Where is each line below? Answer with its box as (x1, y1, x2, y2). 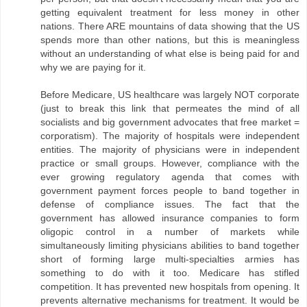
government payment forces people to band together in (40, 185, 299, 197)
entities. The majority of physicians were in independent (40, 144, 299, 156)
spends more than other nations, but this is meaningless (40, 34, 299, 46)
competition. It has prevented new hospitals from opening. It (40, 281, 299, 293)
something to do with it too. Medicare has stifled (40, 267, 299, 279)
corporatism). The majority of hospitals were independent (40, 130, 299, 142)
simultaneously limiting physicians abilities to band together (40, 240, 299, 251)
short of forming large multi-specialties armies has (40, 254, 299, 265)
